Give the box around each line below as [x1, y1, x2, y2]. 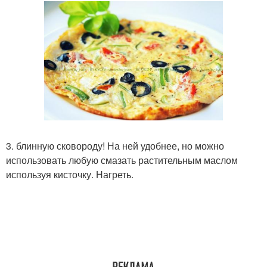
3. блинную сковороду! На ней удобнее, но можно [6, 138, 224, 153]
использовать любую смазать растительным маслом [6, 153, 238, 167]
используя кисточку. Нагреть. [6, 167, 133, 181]
